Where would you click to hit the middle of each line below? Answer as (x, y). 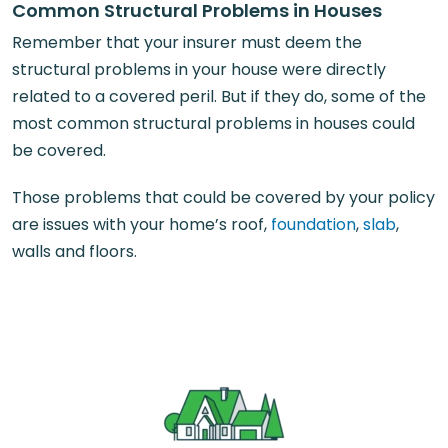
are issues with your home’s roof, (141, 224)
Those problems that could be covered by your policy (223, 197)
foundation (313, 224)
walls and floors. (74, 251)
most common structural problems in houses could (213, 123)
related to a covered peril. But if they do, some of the (219, 96)
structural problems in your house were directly (199, 69)
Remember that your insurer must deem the (187, 42)
